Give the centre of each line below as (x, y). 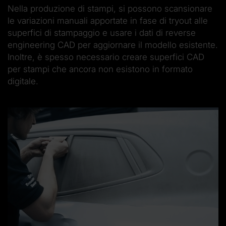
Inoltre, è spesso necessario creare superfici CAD (106, 57)
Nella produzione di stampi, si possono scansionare (110, 9)
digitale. (24, 81)
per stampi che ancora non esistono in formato (100, 69)
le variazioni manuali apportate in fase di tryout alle (108, 21)
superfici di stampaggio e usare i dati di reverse (102, 33)
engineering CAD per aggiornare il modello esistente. (113, 45)
